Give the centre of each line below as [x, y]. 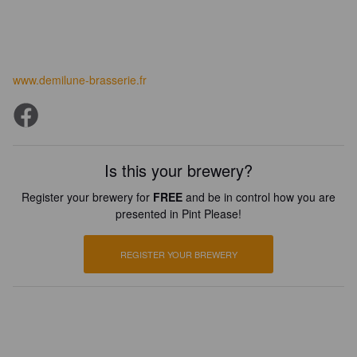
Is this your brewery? [178, 170]
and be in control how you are [259, 197]
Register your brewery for [87, 197]
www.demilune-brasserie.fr [80, 80]
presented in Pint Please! [178, 214]
